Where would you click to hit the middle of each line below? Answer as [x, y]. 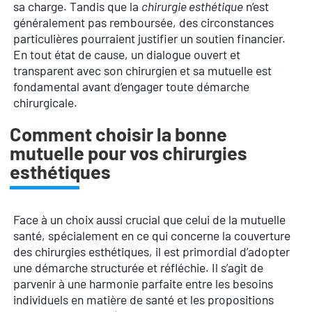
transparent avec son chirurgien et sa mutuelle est [142, 71]
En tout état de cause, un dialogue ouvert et [127, 55]
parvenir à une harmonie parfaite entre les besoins [143, 283]
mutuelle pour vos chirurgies [128, 152]
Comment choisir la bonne [118, 133]
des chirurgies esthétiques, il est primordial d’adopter [151, 251]
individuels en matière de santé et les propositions [143, 299]
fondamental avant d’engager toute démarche [131, 87]
